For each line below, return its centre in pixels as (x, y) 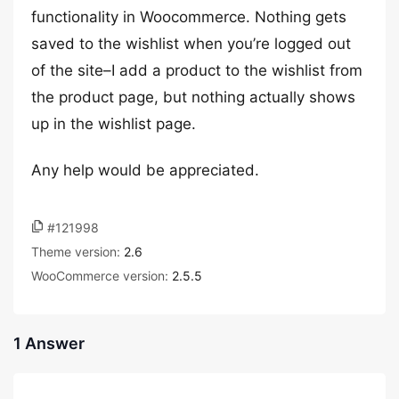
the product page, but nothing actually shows (193, 97)
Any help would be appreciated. (145, 170)
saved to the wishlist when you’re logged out (191, 44)
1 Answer (49, 343)
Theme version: (77, 252)
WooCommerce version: (102, 276)
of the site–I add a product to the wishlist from (197, 70)
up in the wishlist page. (114, 124)
